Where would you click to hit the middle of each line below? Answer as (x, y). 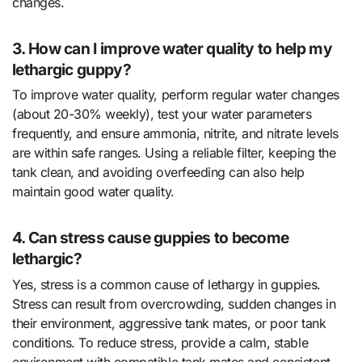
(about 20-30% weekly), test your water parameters (162, 114)
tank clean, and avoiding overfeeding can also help (158, 173)
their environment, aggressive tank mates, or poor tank (169, 323)
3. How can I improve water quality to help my (172, 48)
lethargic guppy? (72, 69)
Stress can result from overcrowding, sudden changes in (174, 303)
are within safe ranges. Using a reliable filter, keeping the (174, 153)
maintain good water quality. (93, 192)
